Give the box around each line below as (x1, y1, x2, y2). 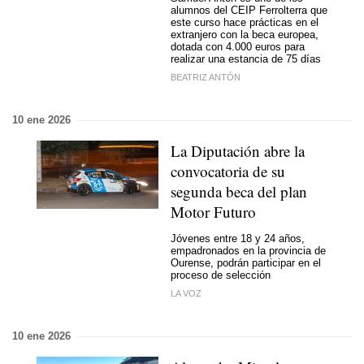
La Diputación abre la (171, 141, 305, 161)
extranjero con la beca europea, (171, 28, 318, 41)
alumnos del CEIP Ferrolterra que (171, 3, 327, 16)
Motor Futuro (171, 201, 256, 222)
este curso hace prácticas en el (171, 15, 318, 28)
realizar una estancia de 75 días (171, 52, 321, 65)
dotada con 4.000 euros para (171, 40, 305, 53)
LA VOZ (171, 288, 201, 298)
